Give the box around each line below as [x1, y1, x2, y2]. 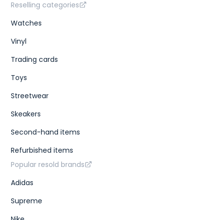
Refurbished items [11, 145, 74, 155]
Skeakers [11, 109, 41, 119]
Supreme [11, 195, 43, 206]
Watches [11, 18, 42, 28]
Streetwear [11, 90, 49, 101]
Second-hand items [11, 127, 81, 137]
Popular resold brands [11, 159, 85, 169]
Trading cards [11, 54, 58, 64]
